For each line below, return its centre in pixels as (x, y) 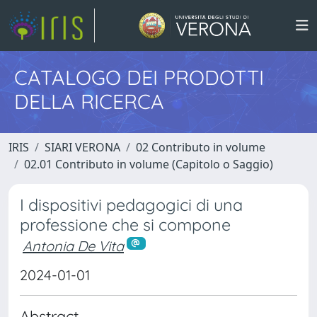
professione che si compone (125, 225)
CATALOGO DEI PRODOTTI (139, 77)
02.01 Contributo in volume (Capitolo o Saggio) (149, 164)
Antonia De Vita (73, 246)
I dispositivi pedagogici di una (131, 205)
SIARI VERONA (82, 147)
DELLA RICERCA (89, 101)
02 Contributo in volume (201, 147)
